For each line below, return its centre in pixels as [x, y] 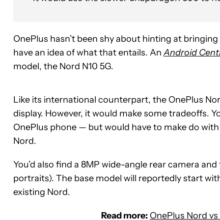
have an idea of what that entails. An [88, 52]
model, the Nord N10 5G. [63, 66]
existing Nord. [42, 192]
